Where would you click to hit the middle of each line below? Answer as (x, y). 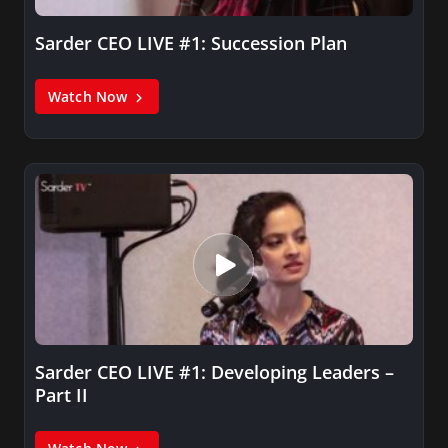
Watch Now (90, 97)
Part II (61, 395)
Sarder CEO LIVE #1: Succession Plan (191, 43)
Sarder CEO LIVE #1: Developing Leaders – (214, 372)
